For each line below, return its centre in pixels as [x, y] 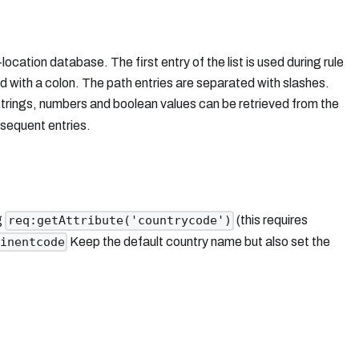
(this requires [270, 220]
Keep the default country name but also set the [198, 241]
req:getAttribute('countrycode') [119, 221]
